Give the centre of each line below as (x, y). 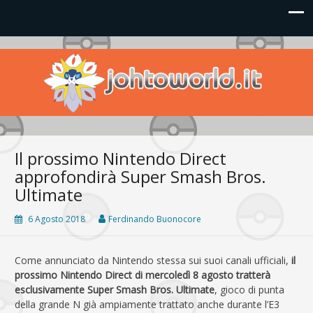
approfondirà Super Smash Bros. (140, 176)
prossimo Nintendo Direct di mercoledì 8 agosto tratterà (143, 275)
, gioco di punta (249, 289)
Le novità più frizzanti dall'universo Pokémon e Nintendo (150, 63)
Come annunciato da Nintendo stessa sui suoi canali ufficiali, (152, 260)
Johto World (60, 60)
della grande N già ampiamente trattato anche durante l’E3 (147, 304)
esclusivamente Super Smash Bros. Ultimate (115, 289)
